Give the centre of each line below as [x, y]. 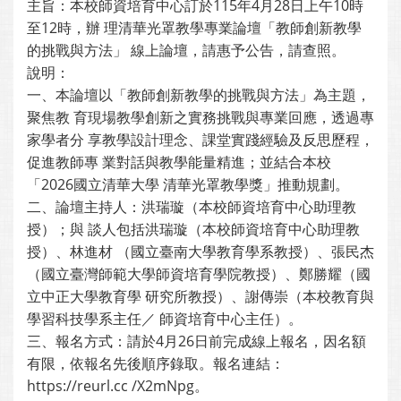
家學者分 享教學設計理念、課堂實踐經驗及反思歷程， [200, 140]
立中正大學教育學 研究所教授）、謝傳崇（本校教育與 [200, 296]
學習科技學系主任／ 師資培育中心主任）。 [165, 319]
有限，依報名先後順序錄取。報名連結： [156, 363]
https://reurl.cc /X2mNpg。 [118, 386]
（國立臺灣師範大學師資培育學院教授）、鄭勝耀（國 [199, 274]
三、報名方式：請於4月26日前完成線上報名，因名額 [196, 341]
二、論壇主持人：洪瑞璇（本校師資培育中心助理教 [192, 207]
